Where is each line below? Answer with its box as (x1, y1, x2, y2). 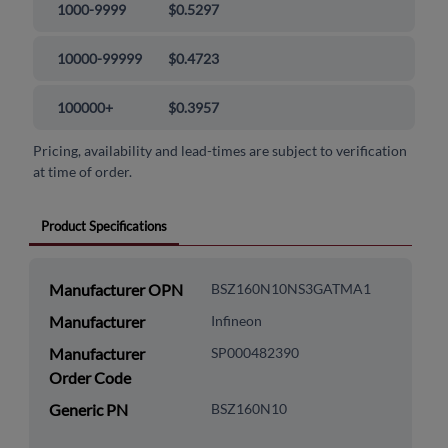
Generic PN (48, 400, 128, 420)
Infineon (210, 312, 262, 330)
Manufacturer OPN (48, 280, 183, 300)
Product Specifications (40, 218, 167, 235)
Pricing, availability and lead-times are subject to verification (33, 142, 408, 160)
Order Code (48, 368, 131, 388)
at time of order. (33, 163, 133, 181)
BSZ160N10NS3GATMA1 (210, 280, 371, 298)
